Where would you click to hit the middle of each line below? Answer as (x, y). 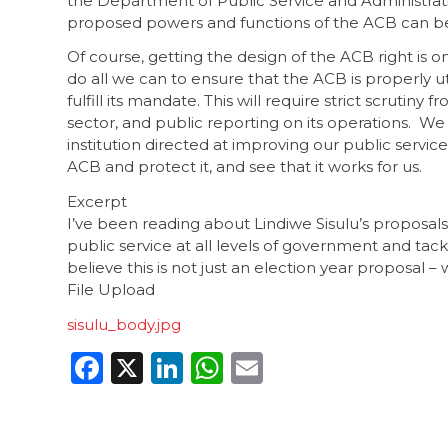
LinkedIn (252, 367)
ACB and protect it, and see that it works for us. (244, 167)
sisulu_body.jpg (124, 324)
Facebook (180, 367)
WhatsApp (307, 367)
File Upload (111, 289)
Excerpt (97, 201)
